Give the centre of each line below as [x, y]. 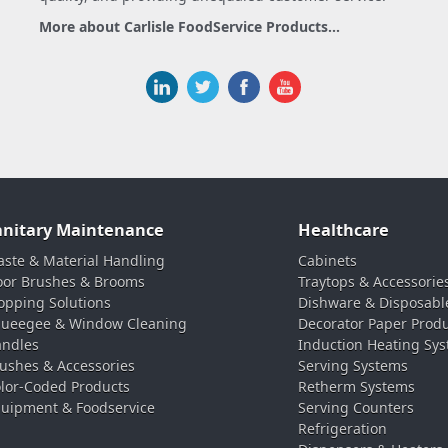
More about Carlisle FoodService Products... [190, 27]
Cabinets [327, 261]
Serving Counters [355, 408]
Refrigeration [342, 429]
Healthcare [343, 230]
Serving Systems [352, 366]
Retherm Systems [356, 387]
